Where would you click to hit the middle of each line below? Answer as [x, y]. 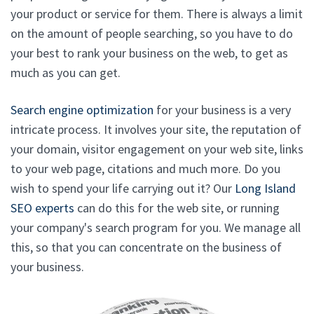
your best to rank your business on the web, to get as [149, 53]
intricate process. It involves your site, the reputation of [156, 130]
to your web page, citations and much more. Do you [145, 169]
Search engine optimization [82, 110]
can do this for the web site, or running [177, 208]
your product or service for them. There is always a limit [157, 14]
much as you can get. [66, 73]
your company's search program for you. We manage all [156, 228]
